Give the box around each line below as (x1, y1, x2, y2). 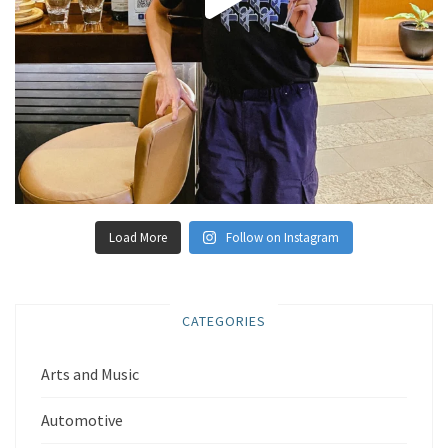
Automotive (41, 409, 123, 430)
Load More (108, 228, 167, 246)
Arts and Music (41, 363, 139, 384)
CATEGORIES (182, 311, 266, 330)
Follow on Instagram (226, 228, 340, 246)
